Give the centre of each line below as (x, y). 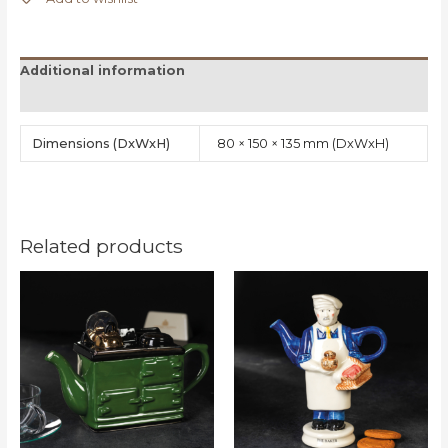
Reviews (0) (61, 98)
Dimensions (71, 143)
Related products (101, 245)
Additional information (102, 71)
